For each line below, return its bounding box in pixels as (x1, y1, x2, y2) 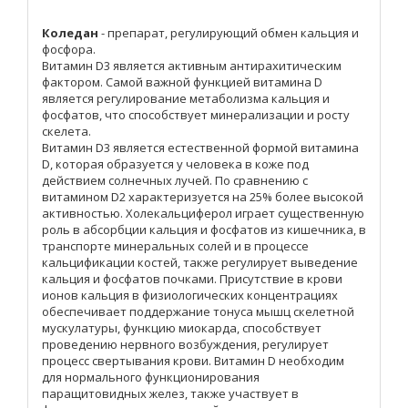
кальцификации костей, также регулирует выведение (42, 254, 358, 271)
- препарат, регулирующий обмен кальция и (101, 25, 359, 42)
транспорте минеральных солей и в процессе (42, 238, 309, 255)
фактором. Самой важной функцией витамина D (42, 74, 322, 91)
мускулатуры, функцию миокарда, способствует (42, 320, 321, 337)
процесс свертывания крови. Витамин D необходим (42, 352, 344, 370)
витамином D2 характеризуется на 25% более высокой (42, 189, 363, 206)
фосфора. (42, 41, 96, 58)
